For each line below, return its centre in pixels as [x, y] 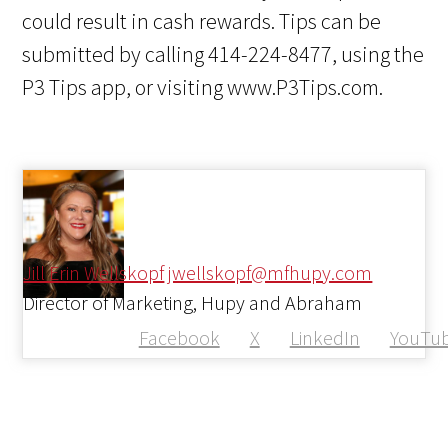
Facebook [179, 338]
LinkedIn [324, 338]
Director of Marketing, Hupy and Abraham [193, 303]
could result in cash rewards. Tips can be [202, 21]
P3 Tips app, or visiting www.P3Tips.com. [203, 87]
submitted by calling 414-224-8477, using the [223, 54]
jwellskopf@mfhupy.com [270, 273]
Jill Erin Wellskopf [94, 273]
